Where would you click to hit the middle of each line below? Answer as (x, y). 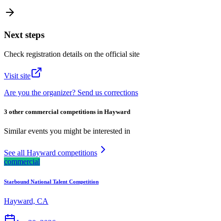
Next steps (24, 35)
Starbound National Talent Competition (51, 182)
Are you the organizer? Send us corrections (71, 92)
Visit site (17, 75)
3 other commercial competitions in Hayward (67, 111)
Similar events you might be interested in (67, 131)
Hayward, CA (26, 201)
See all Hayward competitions (51, 153)
